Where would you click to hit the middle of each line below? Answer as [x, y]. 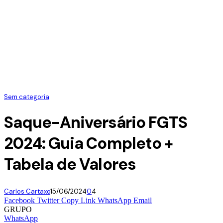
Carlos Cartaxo [27, 191]
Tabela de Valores [70, 165]
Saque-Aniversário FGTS [96, 123]
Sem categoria [27, 97]
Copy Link [78, 200]
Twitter [48, 200]
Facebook [19, 200]
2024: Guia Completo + [88, 144]
